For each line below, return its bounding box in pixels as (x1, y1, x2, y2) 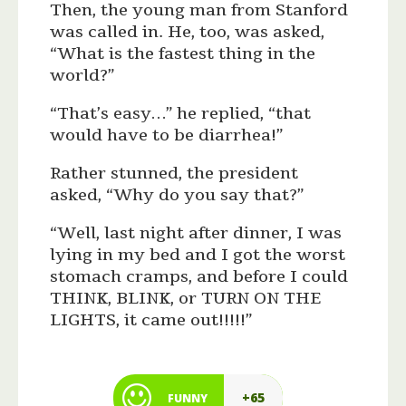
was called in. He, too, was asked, (50, 21, 325, 43)
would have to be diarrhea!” (50, 124, 284, 147)
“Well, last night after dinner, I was (50, 222, 343, 245)
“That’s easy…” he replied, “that (50, 102, 312, 125)
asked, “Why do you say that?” (50, 184, 304, 207)
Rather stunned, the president (50, 162, 299, 185)
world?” (50, 64, 115, 87)
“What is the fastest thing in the (50, 43, 316, 65)
